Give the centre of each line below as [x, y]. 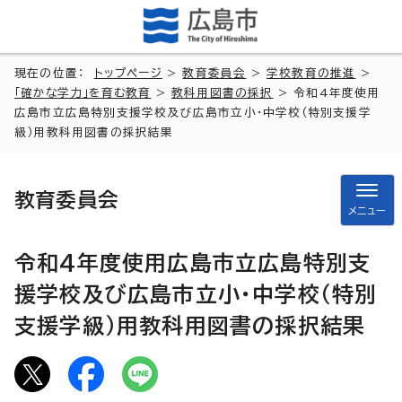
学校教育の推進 [311, 73]
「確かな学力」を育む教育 [83, 92]
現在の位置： [54, 73]
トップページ [128, 73]
